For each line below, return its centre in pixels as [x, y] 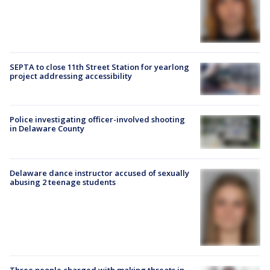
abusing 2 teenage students [63, 182]
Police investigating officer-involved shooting [97, 120]
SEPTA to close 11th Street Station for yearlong [99, 67]
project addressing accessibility [71, 76]
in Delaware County [47, 129]
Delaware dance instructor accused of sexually [99, 173]
